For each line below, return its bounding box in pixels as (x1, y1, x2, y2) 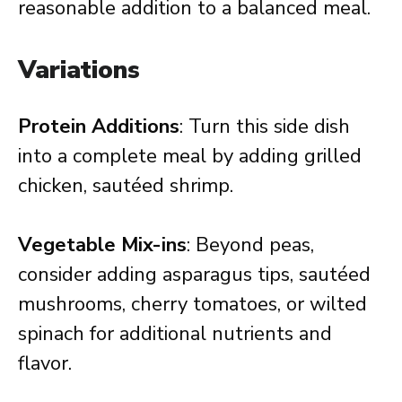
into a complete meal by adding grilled (18, 143, 362, 170)
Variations (18, 53, 140, 87)
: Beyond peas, (187, 232, 314, 258)
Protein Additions (18, 113, 179, 140)
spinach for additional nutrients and (18, 320, 332, 347)
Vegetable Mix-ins (18, 232, 187, 258)
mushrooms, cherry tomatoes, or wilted (18, 291, 367, 318)
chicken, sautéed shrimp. (18, 172, 233, 199)
